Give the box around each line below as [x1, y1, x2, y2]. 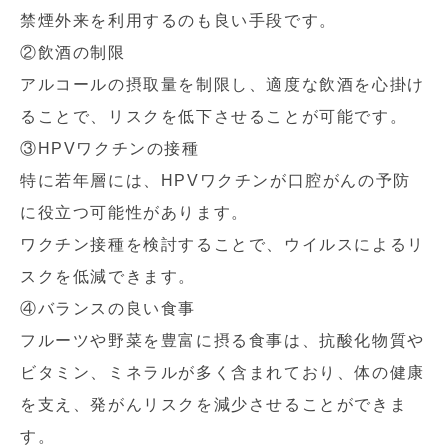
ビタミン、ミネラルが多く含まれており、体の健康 [20, 364, 425, 381]
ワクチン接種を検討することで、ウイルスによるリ [20, 236, 425, 253]
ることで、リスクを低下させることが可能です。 [20, 108, 408, 125]
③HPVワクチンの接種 [20, 140, 200, 157]
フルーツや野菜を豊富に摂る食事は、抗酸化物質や [20, 332, 425, 349]
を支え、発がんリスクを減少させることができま [20, 396, 408, 413]
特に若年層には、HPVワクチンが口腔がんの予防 [20, 172, 411, 189]
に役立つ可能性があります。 [20, 204, 249, 221]
